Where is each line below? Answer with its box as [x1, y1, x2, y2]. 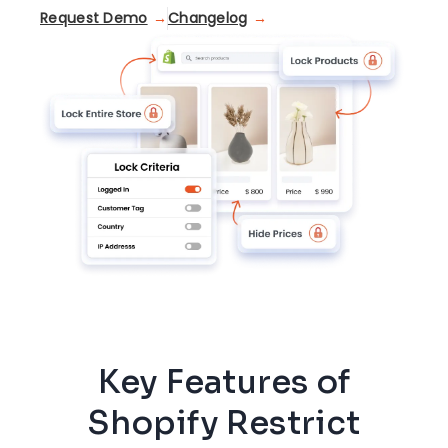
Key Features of [98, 362, 350, 403]
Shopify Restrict [87, 403, 361, 444]
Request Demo [40, 7, 148, 28]
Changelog [167, 7, 248, 28]
